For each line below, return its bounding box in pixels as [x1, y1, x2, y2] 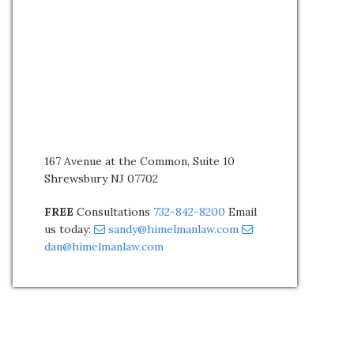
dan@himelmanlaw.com [44, 239, 164, 254]
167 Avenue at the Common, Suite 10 [44, 154, 235, 168]
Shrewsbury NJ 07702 [44, 171, 158, 186]
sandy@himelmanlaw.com [108, 222, 239, 236]
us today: [44, 222, 94, 236]
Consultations [73, 205, 153, 219]
